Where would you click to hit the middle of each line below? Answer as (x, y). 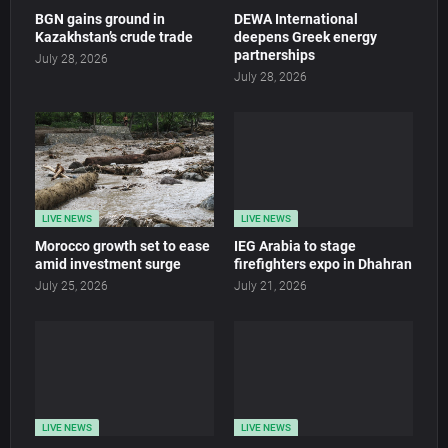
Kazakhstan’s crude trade (114, 37)
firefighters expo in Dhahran (323, 264)
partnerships (274, 55)
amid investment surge (108, 264)
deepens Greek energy (305, 37)
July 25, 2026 (71, 286)
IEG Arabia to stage (295, 246)
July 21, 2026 (270, 286)
